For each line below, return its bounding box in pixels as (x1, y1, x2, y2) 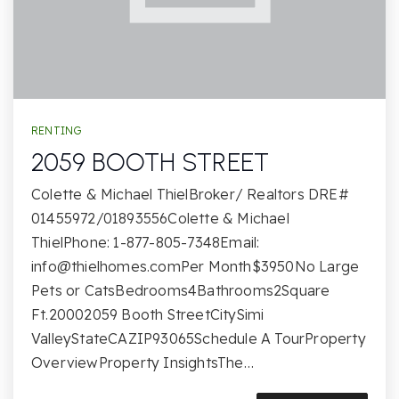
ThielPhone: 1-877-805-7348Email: (31, 233, 260, 251)
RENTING (31, 124, 82, 137)
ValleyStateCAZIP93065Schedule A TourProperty (31, 330, 366, 347)
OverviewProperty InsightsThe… (31, 354, 254, 371)
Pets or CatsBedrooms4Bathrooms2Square (31, 281, 330, 299)
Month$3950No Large (204, 257, 360, 275)
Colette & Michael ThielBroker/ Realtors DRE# (31, 185, 349, 203)
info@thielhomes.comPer (31, 257, 205, 275)
